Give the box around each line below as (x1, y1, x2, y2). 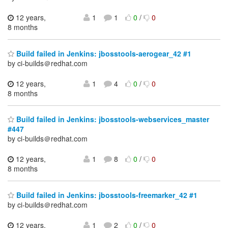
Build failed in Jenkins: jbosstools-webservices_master (14, 114, 209, 125)
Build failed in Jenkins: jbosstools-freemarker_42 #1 (14, 189, 197, 200)
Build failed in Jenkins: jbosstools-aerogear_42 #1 (14, 48, 191, 59)
